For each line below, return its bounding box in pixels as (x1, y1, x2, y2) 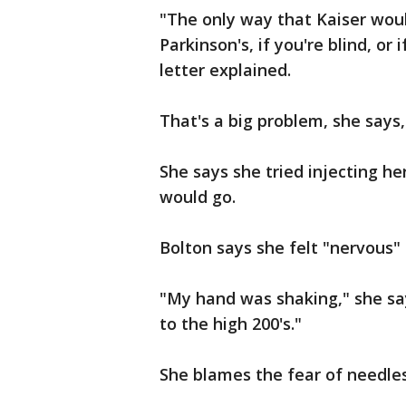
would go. (159, 186, 236, 208)
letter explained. (159, 59, 291, 81)
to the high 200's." (159, 313, 302, 334)
